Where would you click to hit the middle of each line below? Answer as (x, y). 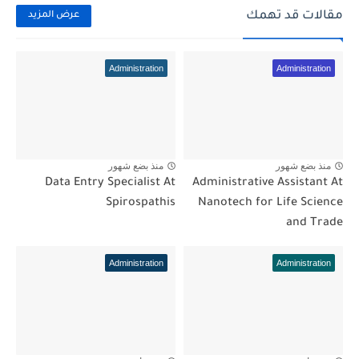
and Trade (315, 224)
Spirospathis (141, 204)
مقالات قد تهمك (294, 16)
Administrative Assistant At (268, 184)
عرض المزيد (54, 16)
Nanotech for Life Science (270, 204)
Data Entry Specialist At (110, 184)
